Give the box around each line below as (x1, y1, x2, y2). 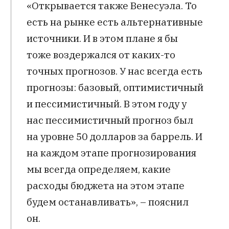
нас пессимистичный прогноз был (26, 113, 193, 126)
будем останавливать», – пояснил (26, 195, 189, 208)
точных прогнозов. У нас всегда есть (26, 64, 202, 77)
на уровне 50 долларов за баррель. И (26, 129, 202, 143)
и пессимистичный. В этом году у (26, 97, 187, 110)
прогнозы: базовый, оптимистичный (26, 80, 203, 94)
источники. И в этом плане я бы (26, 31, 178, 44)
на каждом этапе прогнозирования (26, 146, 196, 159)
